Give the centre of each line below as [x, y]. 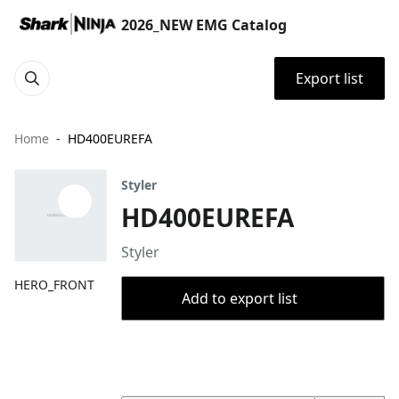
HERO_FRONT [54, 285]
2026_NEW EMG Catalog [204, 25]
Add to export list [240, 298]
